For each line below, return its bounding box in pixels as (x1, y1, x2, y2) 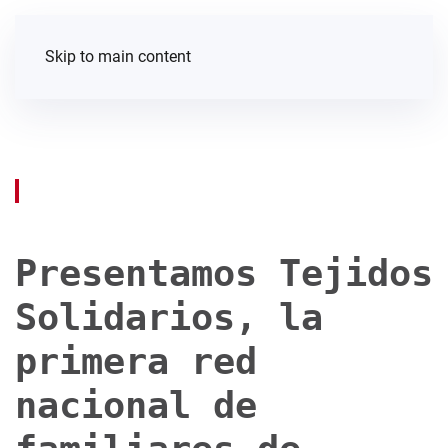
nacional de (15, 383, 257, 427)
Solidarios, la (15, 295, 323, 339)
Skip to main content (45, 47, 191, 66)
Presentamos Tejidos (15, 251, 433, 295)
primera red (15, 339, 257, 383)
